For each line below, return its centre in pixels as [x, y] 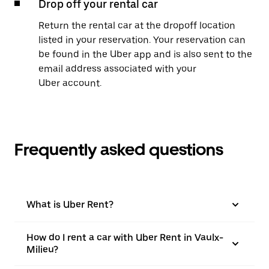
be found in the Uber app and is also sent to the [145, 54]
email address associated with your [117, 69]
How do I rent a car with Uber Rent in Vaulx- [125, 237]
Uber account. [70, 83]
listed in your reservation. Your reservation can [142, 40]
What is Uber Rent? [70, 204]
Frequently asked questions [119, 150]
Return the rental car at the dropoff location [137, 26]
